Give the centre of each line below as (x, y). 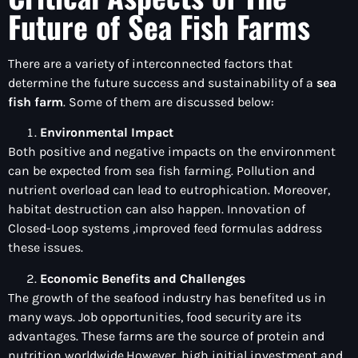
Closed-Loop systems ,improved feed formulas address (165, 229)
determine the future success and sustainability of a (162, 82)
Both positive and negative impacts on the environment (172, 152)
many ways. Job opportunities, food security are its (155, 316)
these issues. (46, 248)
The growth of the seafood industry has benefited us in (167, 297)
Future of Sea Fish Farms (159, 26)
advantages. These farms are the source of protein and (166, 336)
